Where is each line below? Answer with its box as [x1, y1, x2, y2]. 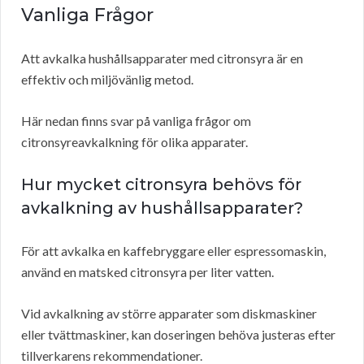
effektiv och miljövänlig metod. [21, 71, 193, 88]
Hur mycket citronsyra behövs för [21, 175, 301, 195]
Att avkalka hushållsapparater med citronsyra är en [21, 50, 303, 67]
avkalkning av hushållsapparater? [21, 198, 303, 219]
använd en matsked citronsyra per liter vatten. [21, 264, 274, 280]
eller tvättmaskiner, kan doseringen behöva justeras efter [21, 327, 336, 343]
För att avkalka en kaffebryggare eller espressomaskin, [21, 243, 326, 259]
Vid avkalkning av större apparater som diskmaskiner [21, 305, 317, 322]
